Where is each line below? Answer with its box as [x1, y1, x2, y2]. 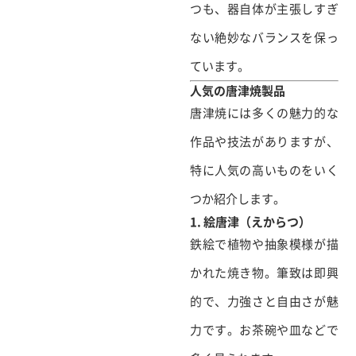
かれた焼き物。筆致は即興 [190, 264, 339, 281]
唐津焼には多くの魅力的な [190, 104, 339, 121]
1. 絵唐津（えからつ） [190, 213, 311, 230]
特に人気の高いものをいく [190, 161, 339, 178]
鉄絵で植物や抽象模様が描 [190, 235, 339, 252]
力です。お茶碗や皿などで [190, 321, 339, 338]
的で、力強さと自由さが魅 [190, 292, 339, 309]
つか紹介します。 [190, 190, 285, 207]
